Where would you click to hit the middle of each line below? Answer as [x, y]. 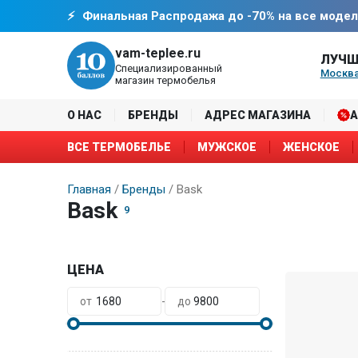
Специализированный [169, 68]
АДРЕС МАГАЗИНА [258, 115]
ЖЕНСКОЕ [311, 147]
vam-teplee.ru [158, 53]
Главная [89, 189]
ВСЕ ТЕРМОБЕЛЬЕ [119, 147]
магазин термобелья [165, 80]
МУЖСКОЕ [227, 147]
